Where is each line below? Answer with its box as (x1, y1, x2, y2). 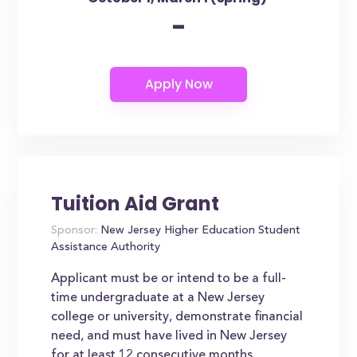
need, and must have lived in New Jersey (51, 330, 288, 343)
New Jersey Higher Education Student (97, 226, 301, 237)
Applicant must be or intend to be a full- (51, 273, 287, 285)
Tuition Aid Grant (51, 190, 220, 217)
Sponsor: (51, 226, 98, 237)
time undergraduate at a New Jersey (51, 292, 265, 304)
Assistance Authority (51, 242, 161, 253)
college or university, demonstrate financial (51, 311, 304, 324)
